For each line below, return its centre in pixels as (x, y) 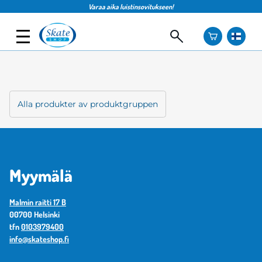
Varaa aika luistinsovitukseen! (131, 6)
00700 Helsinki (35, 215)
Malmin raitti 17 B (38, 202)
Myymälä (41, 175)
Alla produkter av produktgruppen (87, 104)
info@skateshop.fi (39, 239)
